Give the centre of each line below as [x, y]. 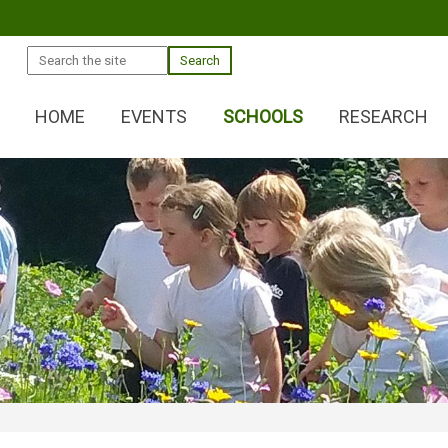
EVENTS [154, 116]
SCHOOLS [263, 116]
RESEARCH [383, 116]
